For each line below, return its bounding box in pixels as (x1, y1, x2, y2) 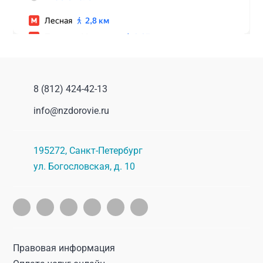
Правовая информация (13, 242, 116, 254)
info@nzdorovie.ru (33, 105, 110, 116)
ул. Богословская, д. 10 (33, 161, 136, 172)
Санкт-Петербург (69, 145, 143, 156)
